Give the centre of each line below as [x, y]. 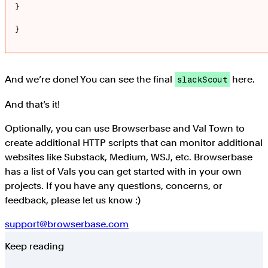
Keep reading [34, 246]
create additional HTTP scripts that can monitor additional [134, 143]
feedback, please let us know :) [73, 200]
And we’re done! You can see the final [90, 80]
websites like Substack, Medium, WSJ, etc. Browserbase [129, 157]
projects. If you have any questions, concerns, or [114, 186]
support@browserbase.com [67, 224]
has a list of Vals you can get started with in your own [123, 172]
